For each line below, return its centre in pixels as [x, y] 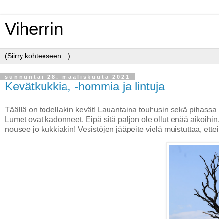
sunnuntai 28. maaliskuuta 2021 [67, 77]
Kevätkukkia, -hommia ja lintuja [85, 86]
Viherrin [34, 29]
